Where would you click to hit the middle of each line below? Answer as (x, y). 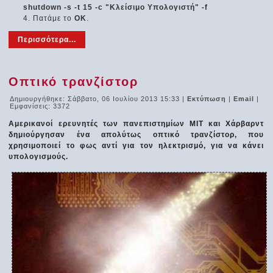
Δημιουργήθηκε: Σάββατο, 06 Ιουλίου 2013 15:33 (95, 98)
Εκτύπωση (208, 98)
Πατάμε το (54, 18)
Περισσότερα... (47, 39)
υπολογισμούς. (39, 156)
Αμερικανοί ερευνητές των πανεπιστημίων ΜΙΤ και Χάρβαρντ (136, 123)
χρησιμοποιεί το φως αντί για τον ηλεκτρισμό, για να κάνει (136, 145)
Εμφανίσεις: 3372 (40, 106)
